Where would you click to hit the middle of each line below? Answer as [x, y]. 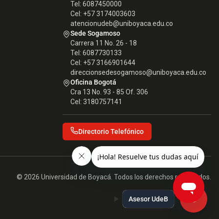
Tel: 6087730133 [96, 53]
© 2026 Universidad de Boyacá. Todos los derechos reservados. [114, 177]
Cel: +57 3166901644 [103, 63]
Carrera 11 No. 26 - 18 [104, 43]
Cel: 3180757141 [96, 102]
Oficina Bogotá [93, 82]
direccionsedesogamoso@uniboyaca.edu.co [138, 72]
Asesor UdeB [148, 199]
